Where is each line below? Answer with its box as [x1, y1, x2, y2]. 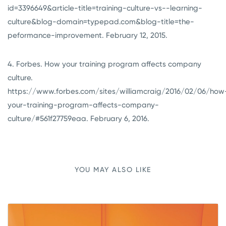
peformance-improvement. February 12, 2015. [8, 31, 167, 40]
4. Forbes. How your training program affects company [8, 60, 201, 69]
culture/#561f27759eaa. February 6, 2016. [8, 114, 153, 124]
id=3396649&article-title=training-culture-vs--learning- [8, 4, 202, 13]
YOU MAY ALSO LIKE [75, 165, 151, 174]
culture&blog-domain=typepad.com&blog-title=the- [8, 17, 194, 27]
